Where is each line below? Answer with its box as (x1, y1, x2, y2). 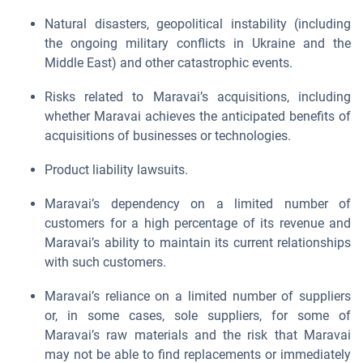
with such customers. (45, 254, 166, 270)
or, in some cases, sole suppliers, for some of (45, 308, 351, 323)
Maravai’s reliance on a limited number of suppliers (45, 288, 351, 304)
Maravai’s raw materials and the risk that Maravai (45, 327, 351, 343)
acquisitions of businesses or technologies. (45, 128, 291, 143)
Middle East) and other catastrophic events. (45, 55, 293, 70)
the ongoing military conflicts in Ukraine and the (45, 36, 351, 51)
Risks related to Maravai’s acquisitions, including (45, 89, 351, 105)
